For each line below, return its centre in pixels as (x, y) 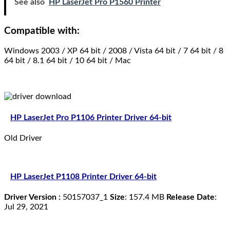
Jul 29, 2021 (26, 207)
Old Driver (23, 138)
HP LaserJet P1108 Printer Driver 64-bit (83, 177)
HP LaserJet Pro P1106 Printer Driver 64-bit (91, 117)
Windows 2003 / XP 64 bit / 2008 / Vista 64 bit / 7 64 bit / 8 (114, 51)
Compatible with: (42, 31)
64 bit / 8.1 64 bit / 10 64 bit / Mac (68, 61)
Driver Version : (32, 197)
